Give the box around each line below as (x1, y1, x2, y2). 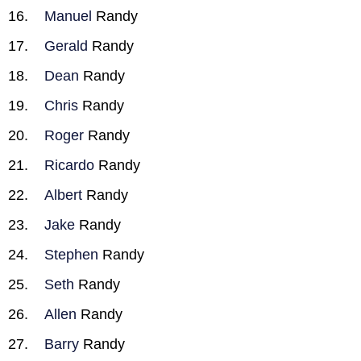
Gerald (44, 38, 88, 54)
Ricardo (44, 157, 94, 173)
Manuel (44, 8, 92, 24)
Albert (44, 187, 82, 203)
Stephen (44, 247, 98, 263)
